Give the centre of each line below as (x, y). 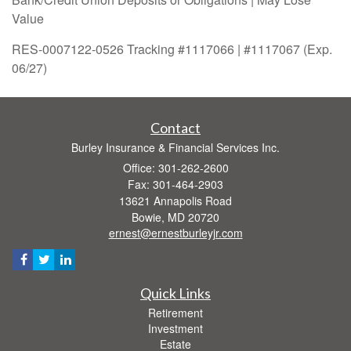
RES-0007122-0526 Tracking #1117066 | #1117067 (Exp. (172, 49)
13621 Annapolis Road (175, 200)
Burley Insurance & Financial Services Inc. (175, 147)
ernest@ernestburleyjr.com (175, 232)
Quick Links (175, 293)
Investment (175, 328)
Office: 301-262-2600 (175, 167)
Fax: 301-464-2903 (175, 184)
